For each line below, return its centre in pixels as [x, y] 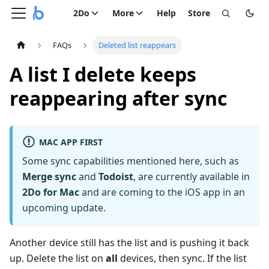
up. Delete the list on [58, 258]
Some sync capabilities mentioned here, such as [131, 161]
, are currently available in [192, 177]
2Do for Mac [51, 192]
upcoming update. [64, 208]
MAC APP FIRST [71, 142]
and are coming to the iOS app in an [162, 192]
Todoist [116, 177]
